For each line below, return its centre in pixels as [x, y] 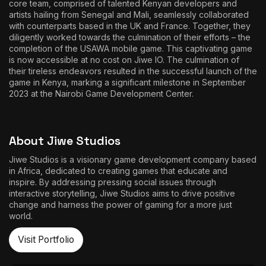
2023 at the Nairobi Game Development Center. [101, 93]
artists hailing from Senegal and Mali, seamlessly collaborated [129, 14]
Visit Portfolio [46, 239]
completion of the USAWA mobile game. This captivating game [131, 48]
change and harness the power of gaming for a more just [121, 204]
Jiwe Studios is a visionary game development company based [133, 159]
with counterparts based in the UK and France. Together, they [130, 26]
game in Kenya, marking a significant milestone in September [127, 82]
